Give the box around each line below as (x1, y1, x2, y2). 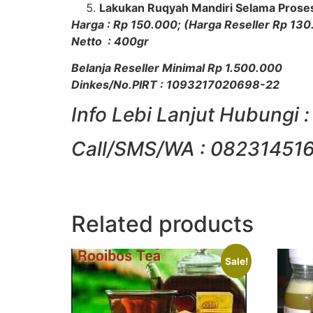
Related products (71, 210, 254, 238)
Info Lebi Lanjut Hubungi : (71, 102, 310, 126)
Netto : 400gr (71, 34, 149, 48)
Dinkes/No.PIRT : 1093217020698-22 (71, 78, 279, 92)
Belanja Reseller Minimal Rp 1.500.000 (71, 61, 282, 75)
